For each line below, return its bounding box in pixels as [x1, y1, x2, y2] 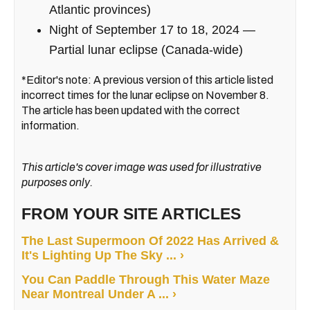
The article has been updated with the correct [21, 104, 240, 116]
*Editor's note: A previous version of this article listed [21, 73, 273, 86]
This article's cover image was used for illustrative [21, 161, 262, 173]
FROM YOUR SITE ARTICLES [21, 205, 241, 223]
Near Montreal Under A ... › [21, 286, 176, 301]
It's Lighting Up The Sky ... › [21, 248, 184, 262]
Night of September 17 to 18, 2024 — [49, 22, 255, 37]
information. [21, 119, 80, 131]
